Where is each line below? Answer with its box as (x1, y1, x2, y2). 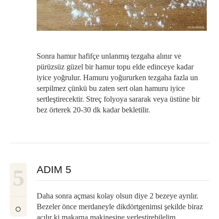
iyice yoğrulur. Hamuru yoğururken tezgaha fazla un (37, 73, 198, 82)
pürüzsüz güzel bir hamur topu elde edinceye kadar (37, 63, 194, 71)
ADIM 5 (37, 164, 71, 175)
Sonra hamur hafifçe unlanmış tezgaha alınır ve (37, 52, 181, 60)
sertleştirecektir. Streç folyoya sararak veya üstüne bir (37, 95, 200, 103)
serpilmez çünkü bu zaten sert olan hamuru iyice (37, 84, 185, 92)
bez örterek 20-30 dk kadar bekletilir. (37, 106, 150, 114)
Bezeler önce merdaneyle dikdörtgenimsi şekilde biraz (37, 202, 203, 211)
